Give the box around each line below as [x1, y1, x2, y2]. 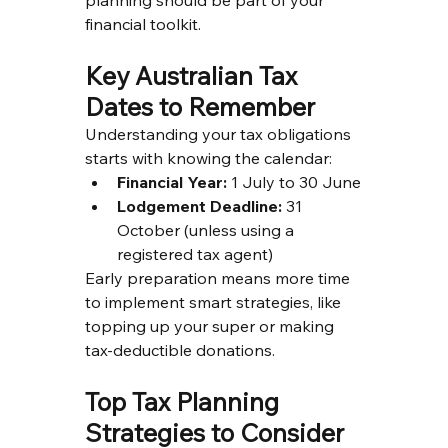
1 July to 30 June [226, 171, 361, 192]
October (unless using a [116, 219, 298, 240]
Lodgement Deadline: [116, 195, 282, 216]
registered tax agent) [116, 243, 273, 264]
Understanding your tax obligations [84, 123, 355, 144]
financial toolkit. [84, 13, 201, 34]
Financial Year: [116, 171, 227, 192]
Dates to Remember [84, 90, 315, 122]
